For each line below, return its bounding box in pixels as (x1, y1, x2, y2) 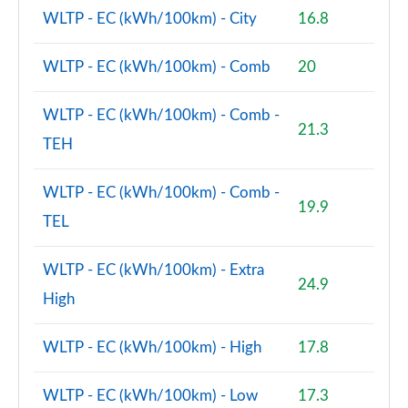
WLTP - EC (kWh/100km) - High (43, 340, 261, 355)
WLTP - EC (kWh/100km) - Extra (43, 262, 264, 278)
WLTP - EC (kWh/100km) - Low (43, 388, 258, 403)
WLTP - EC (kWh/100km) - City (43, 11, 257, 26)
